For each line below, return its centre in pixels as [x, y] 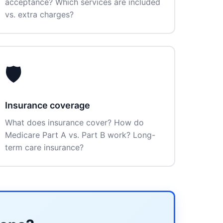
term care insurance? [44, 147]
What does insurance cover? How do [74, 122]
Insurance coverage [48, 105]
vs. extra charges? [39, 14]
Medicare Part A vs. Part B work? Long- [80, 135]
